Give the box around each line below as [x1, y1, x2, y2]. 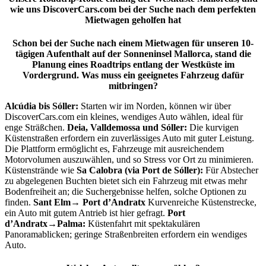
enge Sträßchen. [5, 122, 67, 132]
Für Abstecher [203, 164, 258, 175]
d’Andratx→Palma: [5, 218, 85, 229]
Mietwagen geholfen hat [85, 14, 181, 25]
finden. [5, 197, 33, 207]
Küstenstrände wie [5, 164, 77, 175]
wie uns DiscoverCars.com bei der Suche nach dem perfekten [10, 4, 256, 14]
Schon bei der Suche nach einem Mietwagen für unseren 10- [12, 37, 254, 48]
